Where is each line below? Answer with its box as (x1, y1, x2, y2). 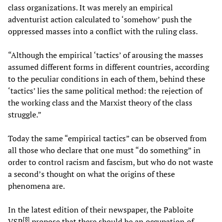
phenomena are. (8, 180, 65, 192)
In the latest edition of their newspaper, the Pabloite (8, 204, 193, 216)
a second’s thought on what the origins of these (8, 168, 175, 180)
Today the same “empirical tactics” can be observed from (8, 133, 207, 144)
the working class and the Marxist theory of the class (8, 97, 192, 109)
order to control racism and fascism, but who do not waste (8, 157, 213, 168)
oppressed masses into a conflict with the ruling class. (8, 26, 198, 37)
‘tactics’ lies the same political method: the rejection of (8, 85, 202, 97)
